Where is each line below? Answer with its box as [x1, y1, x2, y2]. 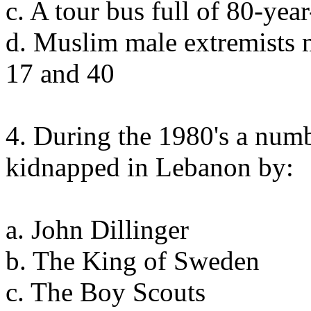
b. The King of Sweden [6, 246, 260, 276]
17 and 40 [6, 58, 115, 88]
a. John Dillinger [6, 215, 189, 244]
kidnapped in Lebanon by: [6, 152, 294, 182]
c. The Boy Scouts [6, 277, 205, 307]
